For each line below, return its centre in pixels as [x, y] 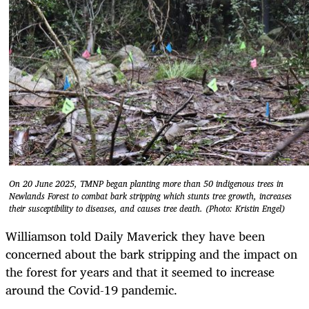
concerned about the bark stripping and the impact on [151, 253]
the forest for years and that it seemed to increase [140, 271]
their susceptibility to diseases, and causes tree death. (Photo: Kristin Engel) [147, 209]
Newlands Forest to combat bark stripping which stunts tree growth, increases [150, 197]
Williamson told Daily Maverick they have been [135, 236]
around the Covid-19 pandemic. [91, 289]
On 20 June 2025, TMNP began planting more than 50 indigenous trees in [146, 184]
